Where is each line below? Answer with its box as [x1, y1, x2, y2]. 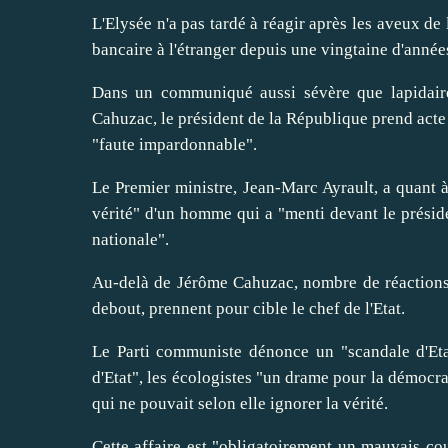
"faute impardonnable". [92, 134, 257, 154]
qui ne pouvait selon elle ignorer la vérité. [92, 393, 388, 413]
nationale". [92, 229, 169, 249]
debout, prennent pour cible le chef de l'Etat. [92, 298, 405, 318]
